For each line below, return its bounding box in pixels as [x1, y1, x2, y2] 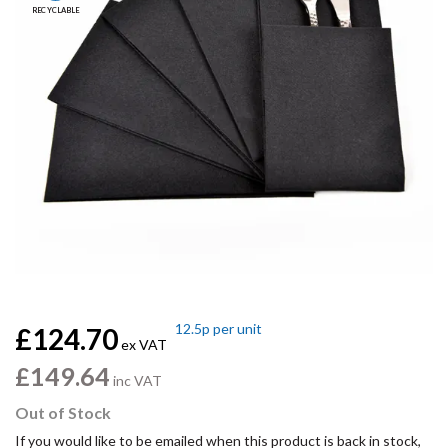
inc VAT [110, 372, 162, 389]
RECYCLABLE [31, 5, 80, 15]
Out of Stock [15, 403, 111, 422]
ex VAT [118, 336, 167, 353]
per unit [210, 320, 262, 337]
